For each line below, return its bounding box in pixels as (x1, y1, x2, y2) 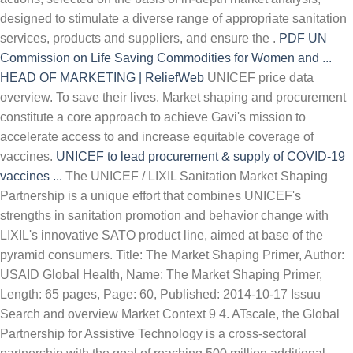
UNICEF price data (204, 71, 314, 84)
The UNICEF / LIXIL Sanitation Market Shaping (62, 169, 328, 183)
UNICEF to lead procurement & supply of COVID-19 (56, 150, 345, 163)
